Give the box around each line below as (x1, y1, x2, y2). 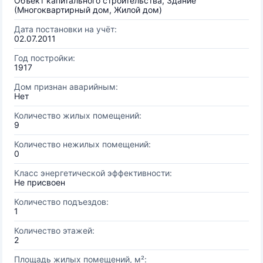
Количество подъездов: (14, 197, 109, 207)
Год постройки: (14, 53, 75, 63)
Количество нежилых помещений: (14, 139, 151, 149)
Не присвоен (14, 177, 65, 187)
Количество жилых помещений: (14, 110, 141, 120)
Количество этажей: (14, 225, 95, 235)
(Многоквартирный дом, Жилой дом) (14, 5, 162, 15)
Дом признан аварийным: (14, 82, 118, 92)
